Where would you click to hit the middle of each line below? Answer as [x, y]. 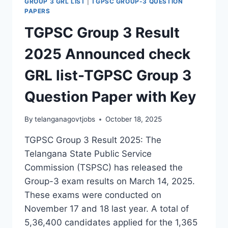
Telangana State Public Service [88, 154]
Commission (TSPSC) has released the [104, 168]
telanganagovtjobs [65, 119]
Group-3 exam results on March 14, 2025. [110, 181]
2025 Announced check [107, 54]
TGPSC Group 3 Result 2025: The [93, 140]
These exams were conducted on [93, 195]
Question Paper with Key [110, 96]
